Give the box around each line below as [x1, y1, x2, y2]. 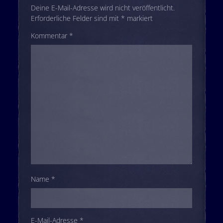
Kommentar [30, 30, 69, 40]
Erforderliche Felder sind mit [30, 13, 121, 23]
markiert [124, 13, 153, 23]
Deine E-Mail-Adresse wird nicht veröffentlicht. [30, 2, 175, 12]
